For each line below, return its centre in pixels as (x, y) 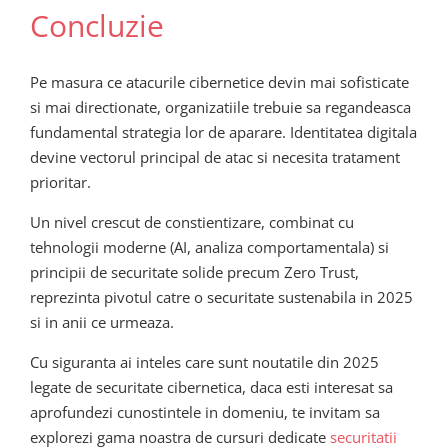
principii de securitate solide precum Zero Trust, (194, 271)
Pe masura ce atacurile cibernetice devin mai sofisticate (219, 81)
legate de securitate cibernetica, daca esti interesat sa (211, 386)
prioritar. (60, 181)
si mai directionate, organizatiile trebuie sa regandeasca (220, 106)
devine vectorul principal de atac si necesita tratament (215, 156)
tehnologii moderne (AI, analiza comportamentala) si (209, 246)
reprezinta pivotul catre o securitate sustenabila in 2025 (221, 296)
